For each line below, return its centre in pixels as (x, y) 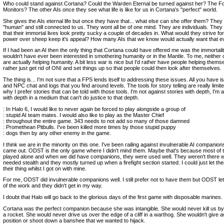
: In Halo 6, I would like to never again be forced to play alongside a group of (94, 109)
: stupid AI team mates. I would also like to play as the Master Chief (83, 115)
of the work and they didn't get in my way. (53, 186)
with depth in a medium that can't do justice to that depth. (71, 97)
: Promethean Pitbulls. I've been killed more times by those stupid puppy (89, 127)
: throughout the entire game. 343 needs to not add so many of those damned (96, 121)
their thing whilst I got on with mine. (45, 168)
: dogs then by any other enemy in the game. (57, 133)
